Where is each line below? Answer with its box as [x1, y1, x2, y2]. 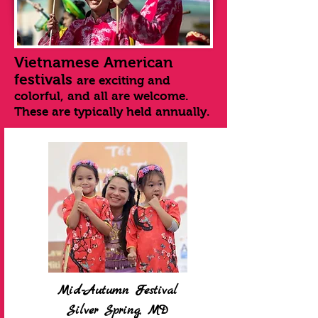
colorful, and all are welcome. [14, 89, 192, 103]
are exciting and [77, 74, 170, 87]
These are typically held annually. [14, 105, 210, 119]
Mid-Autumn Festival [57, 283, 177, 299]
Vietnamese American [14, 54, 173, 70]
